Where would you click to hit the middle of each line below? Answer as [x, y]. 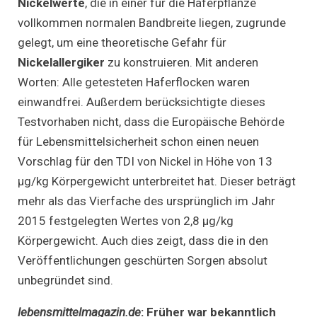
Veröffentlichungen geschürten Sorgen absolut [143, 260]
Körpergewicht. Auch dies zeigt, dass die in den [143, 240]
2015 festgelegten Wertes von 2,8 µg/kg [126, 220]
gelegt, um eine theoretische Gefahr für [122, 42]
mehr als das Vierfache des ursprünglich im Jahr [146, 201]
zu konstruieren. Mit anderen [183, 62]
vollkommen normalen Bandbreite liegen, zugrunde [152, 22]
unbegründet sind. [65, 280]
